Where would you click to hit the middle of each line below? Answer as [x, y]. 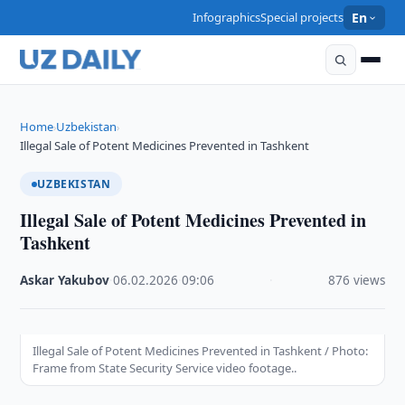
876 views [356, 280]
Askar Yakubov [65, 280]
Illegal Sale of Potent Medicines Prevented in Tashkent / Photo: [201, 351]
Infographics [227, 17]
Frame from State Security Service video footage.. [165, 368]
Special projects [302, 17]
